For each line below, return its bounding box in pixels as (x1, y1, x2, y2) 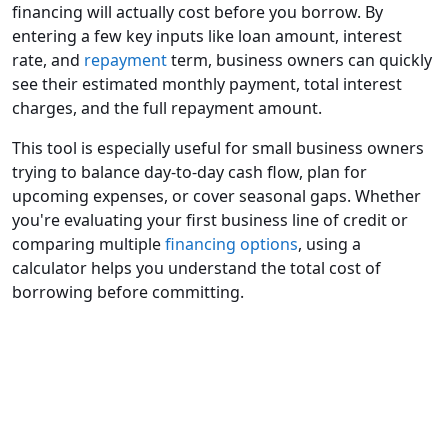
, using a (298, 233, 361, 256)
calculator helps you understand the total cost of (12, 257, 381, 280)
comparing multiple (12, 233, 165, 256)
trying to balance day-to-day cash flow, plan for (12, 161, 367, 184)
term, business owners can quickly (167, 49, 432, 72)
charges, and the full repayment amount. (12, 97, 322, 120)
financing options (165, 233, 298, 256)
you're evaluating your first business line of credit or (12, 209, 408, 232)
